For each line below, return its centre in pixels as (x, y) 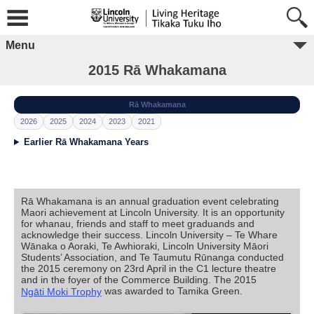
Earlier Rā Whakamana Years (86, 142)
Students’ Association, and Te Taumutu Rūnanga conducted (152, 257)
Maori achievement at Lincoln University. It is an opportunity (153, 212)
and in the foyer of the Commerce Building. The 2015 (139, 280)
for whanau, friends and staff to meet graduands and (138, 224)
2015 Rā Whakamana (157, 70)
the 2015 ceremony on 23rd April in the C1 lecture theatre (149, 268)
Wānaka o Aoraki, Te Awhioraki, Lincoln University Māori (145, 246)
